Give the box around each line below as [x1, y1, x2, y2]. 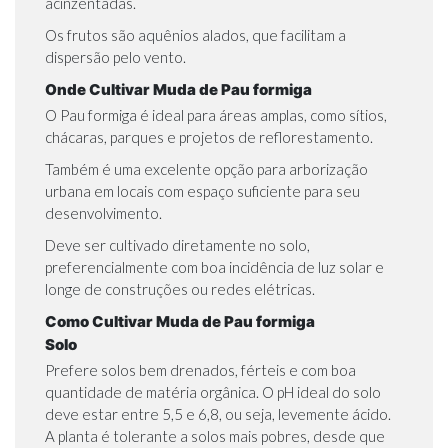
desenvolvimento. [45, 204, 165, 223]
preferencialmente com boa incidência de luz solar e [45, 258, 384, 277]
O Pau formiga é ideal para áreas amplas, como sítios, [45, 106, 387, 125]
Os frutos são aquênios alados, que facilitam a [45, 26, 346, 45]
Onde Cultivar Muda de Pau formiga [45, 80, 312, 100]
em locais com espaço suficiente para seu [91, 182, 360, 201]
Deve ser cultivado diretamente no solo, [45, 236, 310, 255]
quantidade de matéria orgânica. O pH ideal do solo [45, 383, 381, 402]
